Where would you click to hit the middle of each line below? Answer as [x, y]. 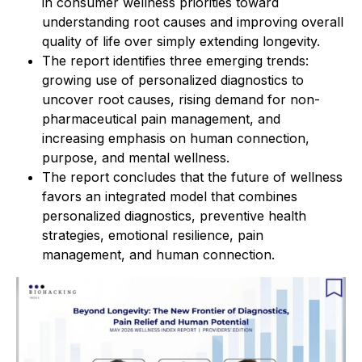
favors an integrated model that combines [170, 196]
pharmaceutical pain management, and [161, 119]
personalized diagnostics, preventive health [174, 216]
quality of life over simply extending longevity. [181, 41]
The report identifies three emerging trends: [175, 61]
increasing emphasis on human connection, [176, 138]
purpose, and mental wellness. [136, 158]
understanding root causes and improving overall [193, 22]
